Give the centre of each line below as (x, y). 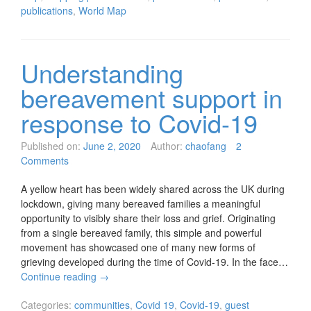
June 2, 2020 (112, 146)
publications (47, 11)
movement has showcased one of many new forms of (138, 247)
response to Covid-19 (139, 123)
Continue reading (60, 277)
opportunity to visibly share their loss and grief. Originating (148, 218)
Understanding (102, 73)
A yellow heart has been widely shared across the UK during (153, 189)
